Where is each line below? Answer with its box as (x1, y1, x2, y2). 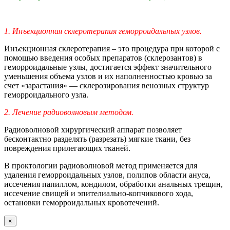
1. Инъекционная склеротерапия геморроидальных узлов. (4, 26, 202, 35)
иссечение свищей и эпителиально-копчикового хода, (4, 188, 193, 198)
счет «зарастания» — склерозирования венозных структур (4, 81, 209, 90)
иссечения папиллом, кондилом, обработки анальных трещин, (4, 179, 223, 188)
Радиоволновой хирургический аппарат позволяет (4, 125, 182, 134)
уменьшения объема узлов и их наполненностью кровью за (4, 71, 212, 81)
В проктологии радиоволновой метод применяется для (4, 161, 197, 170)
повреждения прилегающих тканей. (4, 143, 130, 152)
